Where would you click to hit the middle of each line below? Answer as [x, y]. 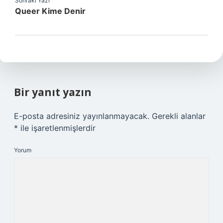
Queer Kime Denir [50, 11]
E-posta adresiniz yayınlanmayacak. [82, 116]
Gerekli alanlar [179, 116]
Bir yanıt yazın [53, 92]
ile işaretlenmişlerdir [57, 128]
